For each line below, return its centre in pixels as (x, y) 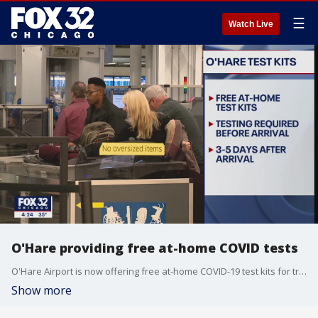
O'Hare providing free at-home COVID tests (155, 248)
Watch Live (251, 24)
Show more (42, 290)
